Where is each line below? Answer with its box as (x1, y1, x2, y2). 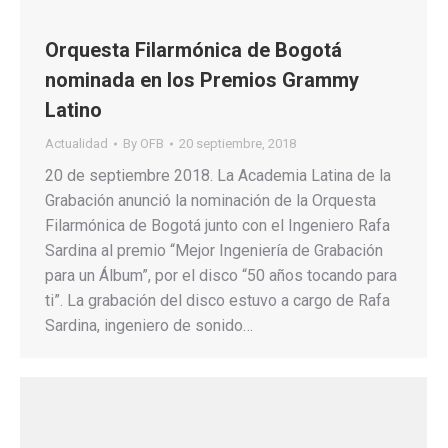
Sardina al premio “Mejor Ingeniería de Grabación (45, 240, 383, 260)
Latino (45, 97, 102, 122)
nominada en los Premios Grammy (45, 67, 359, 92)
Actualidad (45, 135, 108, 151)
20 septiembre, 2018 (179, 135, 296, 151)
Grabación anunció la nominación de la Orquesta (45, 190, 376, 210)
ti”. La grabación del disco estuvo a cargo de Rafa (45, 290, 390, 310)
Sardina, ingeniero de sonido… (45, 315, 253, 335)
